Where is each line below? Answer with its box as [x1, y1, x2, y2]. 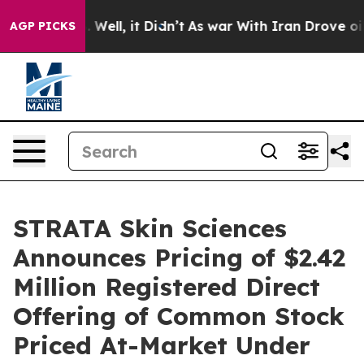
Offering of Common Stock [13, 301, 344, 331]
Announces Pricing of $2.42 [13, 242, 345, 273]
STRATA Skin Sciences [13, 213, 287, 244]
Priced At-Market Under [13, 330, 310, 361]
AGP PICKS [10, 19, 76, 33]
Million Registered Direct [13, 271, 320, 302]
